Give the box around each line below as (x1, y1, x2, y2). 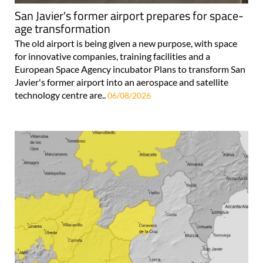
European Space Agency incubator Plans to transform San (15, 63, 245, 75)
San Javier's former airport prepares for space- (15, 6, 244, 25)
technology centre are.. (15, 89, 107, 100)
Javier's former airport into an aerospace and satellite (15, 76, 228, 87)
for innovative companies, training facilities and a (15, 50, 210, 62)
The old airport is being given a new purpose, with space (15, 37, 237, 49)
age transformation (15, 19, 110, 38)
